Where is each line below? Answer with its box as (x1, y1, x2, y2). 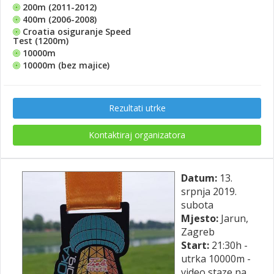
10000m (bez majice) (20, 59, 109, 71)
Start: (181, 239, 212, 252)
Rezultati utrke (108, 102, 166, 114)
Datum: (181, 171, 217, 185)
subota (181, 198, 213, 212)
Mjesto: (181, 212, 221, 225)
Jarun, (221, 212, 248, 225)
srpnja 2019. (181, 185, 237, 198)
